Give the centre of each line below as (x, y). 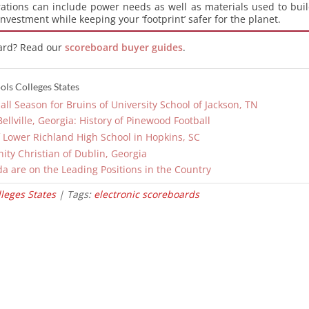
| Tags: (74, 194)
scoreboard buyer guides (123, 48)
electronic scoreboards (146, 194)
